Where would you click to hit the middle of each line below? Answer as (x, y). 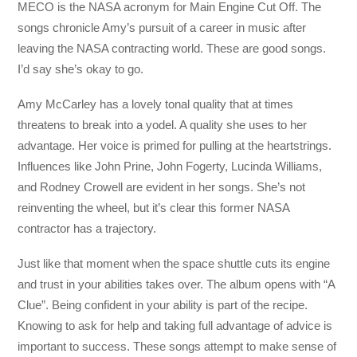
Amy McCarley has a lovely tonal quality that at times (156, 104)
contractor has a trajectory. (87, 228)
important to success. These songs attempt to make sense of (177, 347)
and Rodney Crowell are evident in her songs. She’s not (162, 186)
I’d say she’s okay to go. (81, 69)
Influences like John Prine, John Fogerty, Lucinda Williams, (170, 166)
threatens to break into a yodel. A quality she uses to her (163, 124)
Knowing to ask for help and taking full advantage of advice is (175, 326)
